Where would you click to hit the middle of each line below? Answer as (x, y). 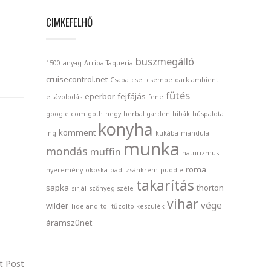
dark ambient (197, 80)
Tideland (84, 206)
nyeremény (64, 170)
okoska (96, 170)
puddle (172, 170)
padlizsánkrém (134, 170)
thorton (210, 187)
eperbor (100, 96)
